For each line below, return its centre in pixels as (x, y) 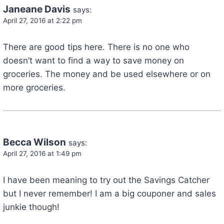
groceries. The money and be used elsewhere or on (106, 74)
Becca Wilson (34, 142)
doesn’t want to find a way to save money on (93, 60)
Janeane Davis (36, 9)
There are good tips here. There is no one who (96, 47)
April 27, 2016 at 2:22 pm (42, 21)
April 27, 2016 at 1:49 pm (42, 153)
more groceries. (34, 87)
